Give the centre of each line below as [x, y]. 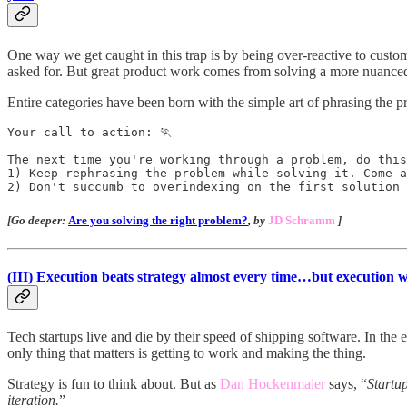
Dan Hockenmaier [273, 384]
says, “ [346, 384]
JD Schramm [302, 220]
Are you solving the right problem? [158, 220]
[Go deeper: [38, 220]
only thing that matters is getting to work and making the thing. [187, 353]
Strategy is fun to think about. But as [114, 384]
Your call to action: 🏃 [89, 132]
